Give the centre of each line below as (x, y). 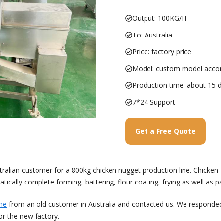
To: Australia (152, 35)
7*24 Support (154, 102)
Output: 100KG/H (159, 18)
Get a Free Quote (166, 131)
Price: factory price (162, 52)
